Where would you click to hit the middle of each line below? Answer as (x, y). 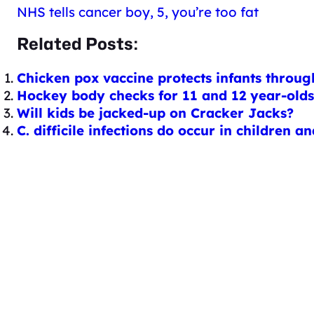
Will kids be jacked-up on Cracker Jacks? (155, 113)
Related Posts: (77, 43)
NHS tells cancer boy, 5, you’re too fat (138, 12)
